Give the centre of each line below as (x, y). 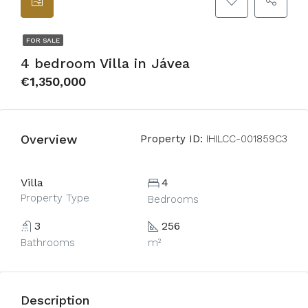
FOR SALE (43, 40)
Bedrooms (173, 199)
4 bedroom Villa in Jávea (105, 63)
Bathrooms (48, 243)
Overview (49, 139)
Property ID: (172, 139)
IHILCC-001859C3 (245, 139)
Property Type (55, 198)
